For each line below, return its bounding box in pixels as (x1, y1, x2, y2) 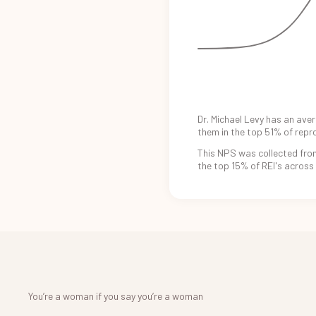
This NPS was (197, 146, 256, 159)
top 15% (214, 159, 248, 171)
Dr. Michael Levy (197, 112, 264, 125)
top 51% (247, 125, 281, 138)
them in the (197, 125, 245, 138)
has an (266, 112, 294, 125)
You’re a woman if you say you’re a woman (28, 289, 203, 302)
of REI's (250, 159, 282, 171)
